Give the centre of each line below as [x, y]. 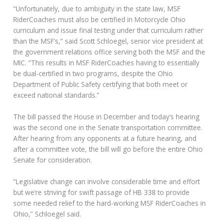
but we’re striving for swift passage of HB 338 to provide [102, 192]
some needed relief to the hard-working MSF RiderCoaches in [110, 203]
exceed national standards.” [56, 95]
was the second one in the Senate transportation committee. [108, 128]
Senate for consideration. [53, 160]
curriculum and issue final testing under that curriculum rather [109, 30]
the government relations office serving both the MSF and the [110, 52]
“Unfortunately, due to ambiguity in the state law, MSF [97, 9]
